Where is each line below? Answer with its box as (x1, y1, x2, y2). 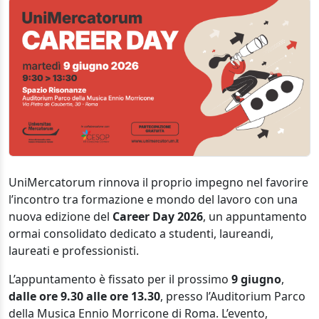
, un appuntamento (203, 208, 307, 224)
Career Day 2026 (110, 208, 203, 224)
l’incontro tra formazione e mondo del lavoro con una (9, 191, 298, 207)
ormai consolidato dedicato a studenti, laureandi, (9, 225, 273, 241)
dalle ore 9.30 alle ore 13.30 (9, 288, 160, 304)
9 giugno (229, 271, 281, 287)
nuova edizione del (9, 208, 110, 224)
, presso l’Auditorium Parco (160, 288, 305, 304)
